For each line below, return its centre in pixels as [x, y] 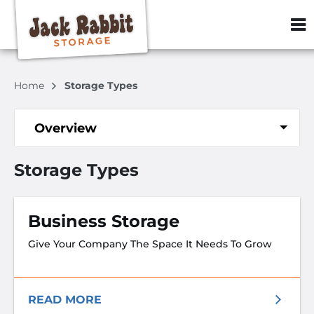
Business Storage [104, 221]
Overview [66, 128]
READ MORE [65, 300]
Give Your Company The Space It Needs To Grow [150, 244]
